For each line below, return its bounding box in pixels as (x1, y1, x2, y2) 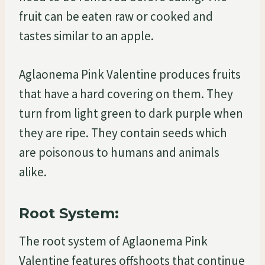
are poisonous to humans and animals (19, 144, 219, 160)
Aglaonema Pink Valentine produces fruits (19, 66, 241, 82)
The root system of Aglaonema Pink (19, 232, 208, 249)
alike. (19, 163, 47, 180)
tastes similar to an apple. (19, 27, 154, 44)
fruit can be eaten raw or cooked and (19, 8, 213, 24)
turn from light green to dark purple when (19, 105, 243, 121)
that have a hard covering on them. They (19, 85, 233, 102)
